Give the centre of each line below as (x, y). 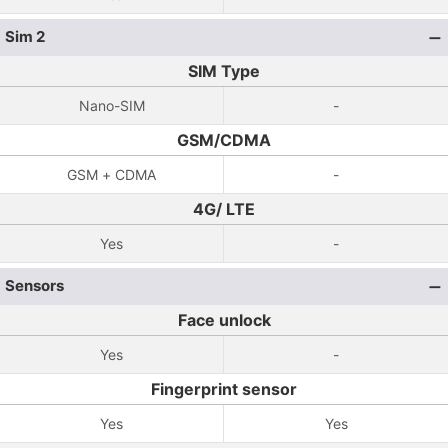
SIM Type (224, 71)
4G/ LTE (224, 209)
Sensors (34, 285)
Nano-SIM (111, 105)
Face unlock (224, 320)
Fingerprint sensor (224, 389)
